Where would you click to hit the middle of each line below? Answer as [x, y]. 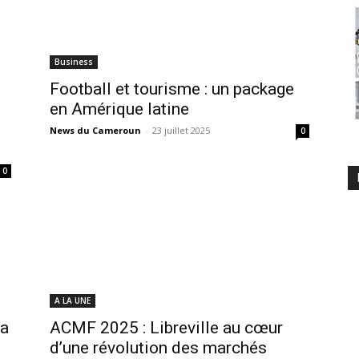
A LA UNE [73, 300]
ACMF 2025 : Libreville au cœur [166, 327]
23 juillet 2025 [181, 130]
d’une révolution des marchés [158, 347]
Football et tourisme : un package [172, 89]
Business [74, 61]
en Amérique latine [119, 109]
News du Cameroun [95, 130]
